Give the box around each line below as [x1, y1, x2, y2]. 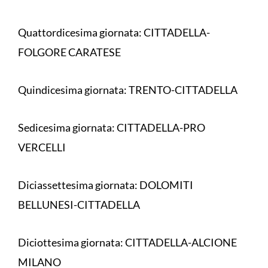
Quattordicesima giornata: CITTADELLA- [18, 26, 210, 39]
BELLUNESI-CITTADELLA [18, 198, 142, 211]
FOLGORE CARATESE [18, 45, 121, 59]
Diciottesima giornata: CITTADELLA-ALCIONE [18, 236, 237, 249]
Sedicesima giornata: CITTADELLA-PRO [18, 121, 205, 134]
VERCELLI [18, 141, 68, 154]
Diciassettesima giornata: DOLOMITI [18, 178, 193, 191]
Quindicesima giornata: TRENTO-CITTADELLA [18, 83, 239, 96]
